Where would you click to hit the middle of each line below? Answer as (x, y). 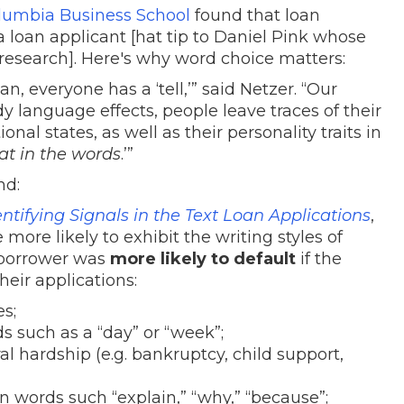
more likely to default (203, 258)
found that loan (257, 15)
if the (319, 258)
